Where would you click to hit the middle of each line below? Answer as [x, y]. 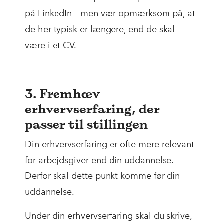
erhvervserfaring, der [92, 109]
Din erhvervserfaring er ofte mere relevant [110, 144]
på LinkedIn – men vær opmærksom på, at [110, 14]
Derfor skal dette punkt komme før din [102, 176]
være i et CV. [51, 45]
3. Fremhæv [62, 94]
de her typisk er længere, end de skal [100, 29]
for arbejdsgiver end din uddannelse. [99, 160]
